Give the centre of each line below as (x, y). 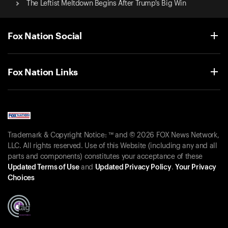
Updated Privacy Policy (133, 168)
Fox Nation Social (45, 35)
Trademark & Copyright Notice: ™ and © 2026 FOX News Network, (113, 136)
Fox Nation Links (43, 72)
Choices (21, 178)
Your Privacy (195, 168)
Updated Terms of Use (44, 168)
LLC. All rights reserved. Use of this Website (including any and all (112, 146)
